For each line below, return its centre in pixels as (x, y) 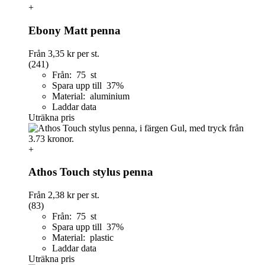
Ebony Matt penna (75, 30)
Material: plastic (83, 238)
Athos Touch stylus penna (91, 172)
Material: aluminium (91, 96)
